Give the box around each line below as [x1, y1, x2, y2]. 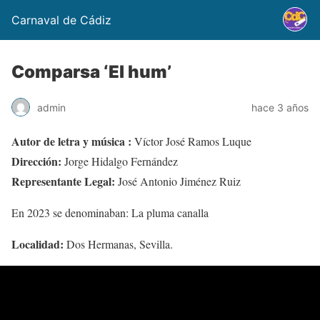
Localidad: [11, 236, 64, 252]
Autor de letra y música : [11, 133, 131, 149]
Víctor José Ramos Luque [131, 134, 251, 149]
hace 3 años [251, 101, 309, 114]
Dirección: [11, 153, 61, 169]
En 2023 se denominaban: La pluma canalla [11, 205, 209, 220]
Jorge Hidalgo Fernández [64, 154, 178, 169]
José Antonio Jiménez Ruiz [115, 174, 241, 189]
